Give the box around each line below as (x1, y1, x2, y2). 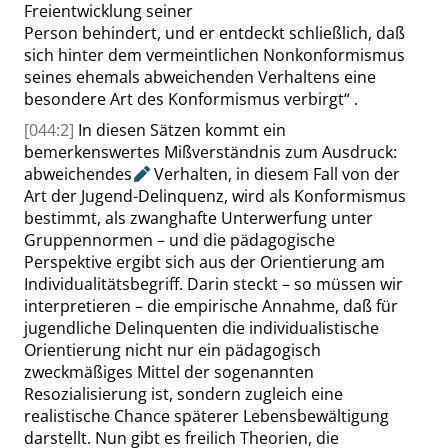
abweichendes (24, 163, 132, 185)
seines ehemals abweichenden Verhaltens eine (24, 66, 376, 88)
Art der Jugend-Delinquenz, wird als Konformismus (24, 185, 406, 207)
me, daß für (311, 295, 398, 317)
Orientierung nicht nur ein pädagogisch (24, 339, 321, 361)
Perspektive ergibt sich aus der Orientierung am (24, 251, 385, 273)
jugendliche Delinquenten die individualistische (24, 317, 379, 339)
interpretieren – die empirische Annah (24, 295, 311, 317)
